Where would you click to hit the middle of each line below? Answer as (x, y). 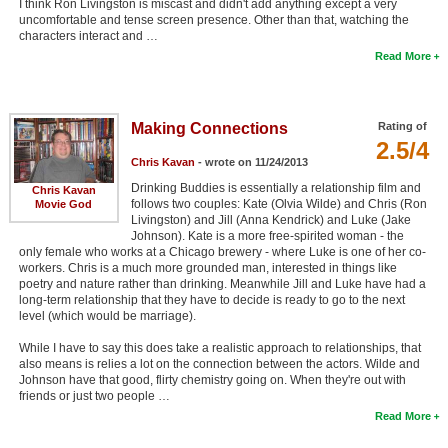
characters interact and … (88, 35)
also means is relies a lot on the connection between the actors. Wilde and (219, 363)
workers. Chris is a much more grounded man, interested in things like (207, 267)
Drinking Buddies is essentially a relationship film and (275, 187)
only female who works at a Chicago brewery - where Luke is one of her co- (222, 251)
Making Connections (209, 128)
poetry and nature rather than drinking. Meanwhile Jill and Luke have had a (222, 283)
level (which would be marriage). (107, 315)
